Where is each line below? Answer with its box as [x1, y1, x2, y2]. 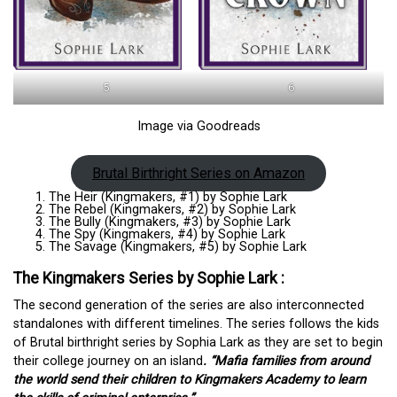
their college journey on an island [13, 354, 203, 370]
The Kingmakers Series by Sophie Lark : [13, 269, 284, 288]
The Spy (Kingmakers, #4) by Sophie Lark [49, 227, 285, 243]
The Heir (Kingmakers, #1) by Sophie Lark [49, 190, 287, 206]
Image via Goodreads [136, 119, 261, 135]
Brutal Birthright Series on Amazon [92, 164, 305, 182]
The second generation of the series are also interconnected [13, 298, 364, 314]
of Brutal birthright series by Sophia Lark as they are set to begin [13, 335, 383, 351]
